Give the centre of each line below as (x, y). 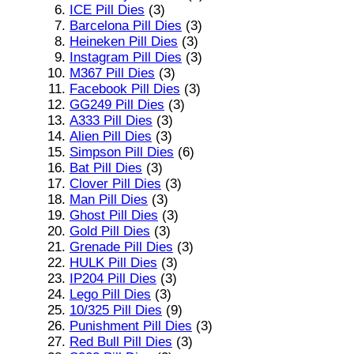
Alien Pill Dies (111, 136)
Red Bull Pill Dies (121, 341)
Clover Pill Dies (115, 183)
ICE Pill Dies (107, 9)
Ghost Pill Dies (114, 215)
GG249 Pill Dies (117, 104)
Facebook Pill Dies (125, 88)
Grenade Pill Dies (121, 247)
